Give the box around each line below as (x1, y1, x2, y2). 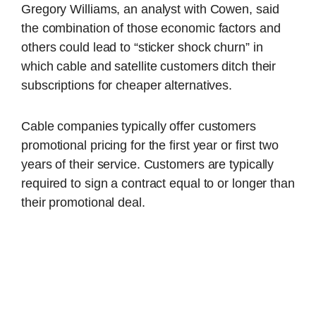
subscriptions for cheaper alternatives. (21, 78, 233, 92)
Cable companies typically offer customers (21, 119, 256, 133)
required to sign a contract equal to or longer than (21, 176, 295, 190)
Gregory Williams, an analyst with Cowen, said (21, 1, 279, 16)
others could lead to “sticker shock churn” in (21, 39, 263, 54)
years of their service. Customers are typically (21, 157, 274, 171)
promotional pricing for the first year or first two (21, 138, 279, 152)
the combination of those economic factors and (21, 20, 281, 35)
